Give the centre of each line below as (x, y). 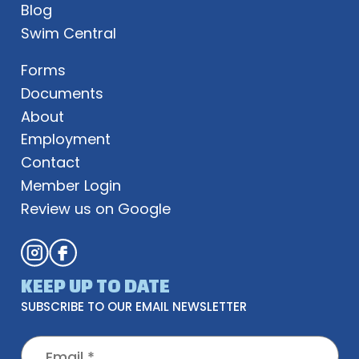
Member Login (71, 185)
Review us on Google (95, 208)
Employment (65, 139)
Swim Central (68, 34)
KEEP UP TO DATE (95, 285)
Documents (62, 93)
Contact (50, 163)
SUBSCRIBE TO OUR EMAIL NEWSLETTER (133, 306)
